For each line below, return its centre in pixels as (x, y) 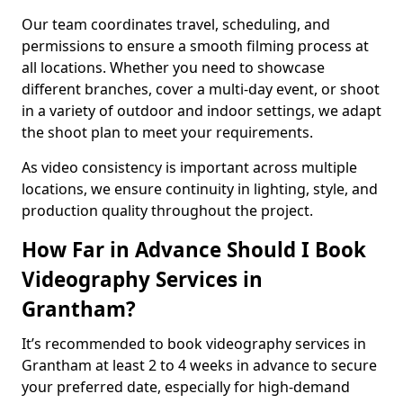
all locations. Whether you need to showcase (173, 67)
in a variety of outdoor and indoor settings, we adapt (201, 111)
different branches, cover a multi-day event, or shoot (201, 89)
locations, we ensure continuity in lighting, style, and (200, 189)
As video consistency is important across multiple (189, 167)
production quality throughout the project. (167, 210)
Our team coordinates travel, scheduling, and (176, 24)
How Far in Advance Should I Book (194, 250)
